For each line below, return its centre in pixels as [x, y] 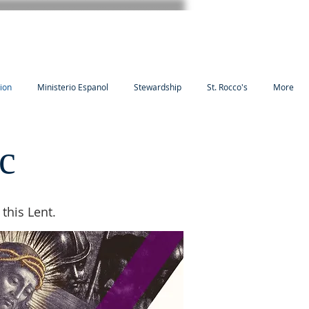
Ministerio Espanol [73, 87]
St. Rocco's [227, 87]
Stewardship [158, 87]
